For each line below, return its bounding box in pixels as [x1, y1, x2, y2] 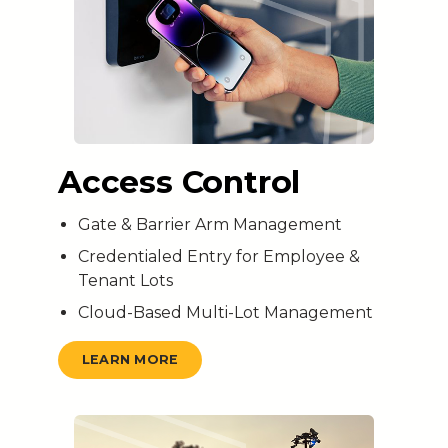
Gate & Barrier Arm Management [77, 214, 342, 234]
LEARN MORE [81, 352, 179, 368]
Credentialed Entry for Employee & [77, 246, 360, 266]
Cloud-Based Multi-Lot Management [77, 302, 373, 322]
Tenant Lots [77, 270, 173, 290]
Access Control [57, 162, 301, 201]
